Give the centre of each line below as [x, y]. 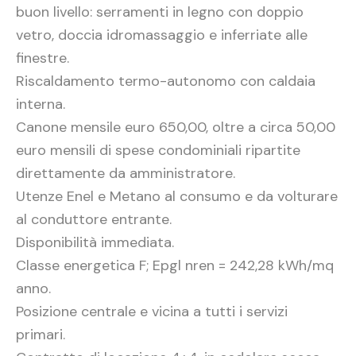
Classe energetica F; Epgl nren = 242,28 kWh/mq [175, 266]
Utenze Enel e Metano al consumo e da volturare [177, 197]
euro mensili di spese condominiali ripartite [158, 151]
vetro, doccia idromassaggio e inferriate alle [162, 35]
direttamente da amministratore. [126, 174]
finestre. [43, 58]
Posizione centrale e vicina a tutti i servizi [152, 312]
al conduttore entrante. [94, 220]
